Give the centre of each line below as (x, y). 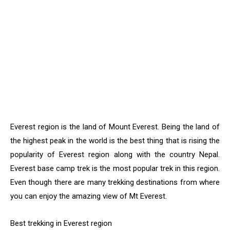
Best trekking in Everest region (61, 224)
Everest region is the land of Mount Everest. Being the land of (115, 127)
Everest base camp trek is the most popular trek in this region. (115, 169)
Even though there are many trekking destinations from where (115, 183)
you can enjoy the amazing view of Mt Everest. (89, 196)
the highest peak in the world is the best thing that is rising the (115, 141)
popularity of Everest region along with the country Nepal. (115, 155)
